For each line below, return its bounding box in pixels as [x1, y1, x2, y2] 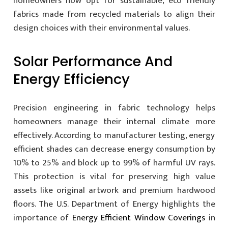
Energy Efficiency [13, 69, 130, 89]
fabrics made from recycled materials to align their [13, 7, 215, 21]
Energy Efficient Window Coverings [72, 210, 205, 225]
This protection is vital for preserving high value [13, 169, 215, 184]
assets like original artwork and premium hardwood [13, 183, 215, 197]
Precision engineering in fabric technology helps [13, 100, 215, 115]
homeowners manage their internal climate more [13, 114, 215, 129]
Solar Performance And [13, 51, 173, 71]
